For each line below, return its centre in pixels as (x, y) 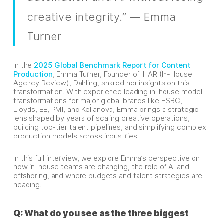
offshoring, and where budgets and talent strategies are (108, 176)
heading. (27, 185)
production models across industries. (76, 136)
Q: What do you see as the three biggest (101, 213)
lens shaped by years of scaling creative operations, (101, 118)
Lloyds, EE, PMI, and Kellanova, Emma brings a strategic (106, 110)
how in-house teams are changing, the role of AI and (101, 167)
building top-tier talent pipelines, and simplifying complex (110, 127)
